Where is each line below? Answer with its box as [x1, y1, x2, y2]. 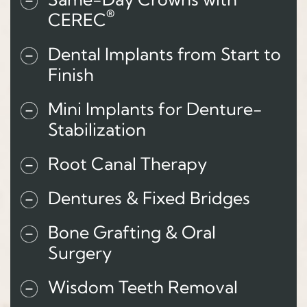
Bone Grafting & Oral [48, 221, 216, 243]
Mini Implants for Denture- [48, 98, 262, 120]
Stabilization [48, 119, 146, 140]
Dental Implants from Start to [48, 43, 281, 65]
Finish [48, 64, 94, 86]
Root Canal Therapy [48, 153, 207, 175]
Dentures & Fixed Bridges [48, 187, 250, 209]
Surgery [48, 242, 112, 264]
